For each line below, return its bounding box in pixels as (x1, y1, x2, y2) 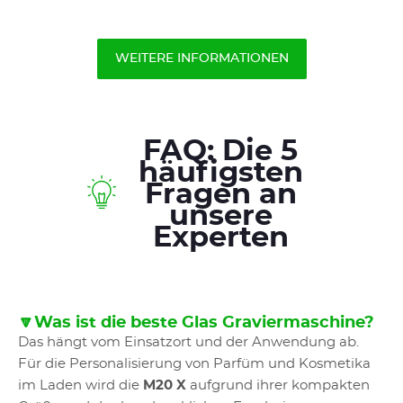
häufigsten (138, 158, 303, 187)
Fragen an (144, 180, 297, 209)
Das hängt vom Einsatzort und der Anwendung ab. (18, 336, 359, 349)
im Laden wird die (18, 379, 143, 392)
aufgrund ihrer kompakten (186, 379, 370, 392)
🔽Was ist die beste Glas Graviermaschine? (18, 315, 379, 331)
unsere (168, 201, 273, 230)
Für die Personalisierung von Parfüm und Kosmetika (18, 357, 371, 371)
